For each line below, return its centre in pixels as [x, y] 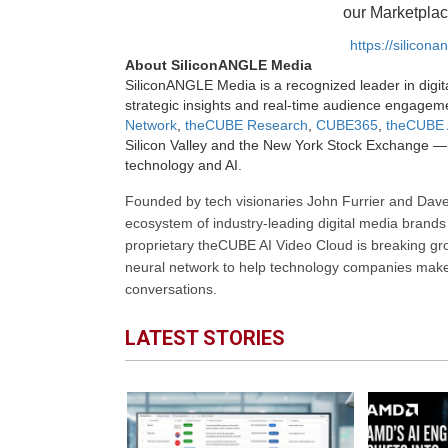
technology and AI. [183, 164]
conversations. [170, 289]
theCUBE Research [246, 124]
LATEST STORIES [204, 337]
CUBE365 [346, 124]
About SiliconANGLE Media [218, 64]
